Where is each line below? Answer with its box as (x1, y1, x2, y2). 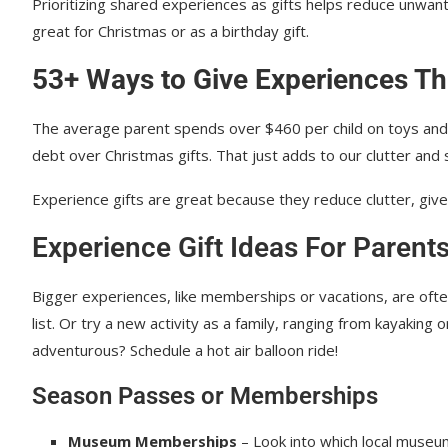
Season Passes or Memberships (32, 382, 378, 411)
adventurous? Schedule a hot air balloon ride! (32, 340, 338, 361)
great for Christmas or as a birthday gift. (32, 21, 309, 42)
